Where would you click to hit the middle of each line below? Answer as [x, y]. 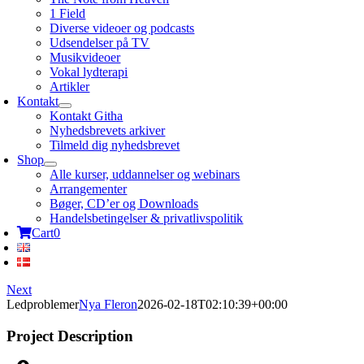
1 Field [68, 13]
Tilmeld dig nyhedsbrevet [115, 145]
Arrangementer [89, 189]
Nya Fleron [108, 304]
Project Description [70, 336]
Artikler [70, 87]
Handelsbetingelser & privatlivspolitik [147, 218]
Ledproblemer [43, 304]
